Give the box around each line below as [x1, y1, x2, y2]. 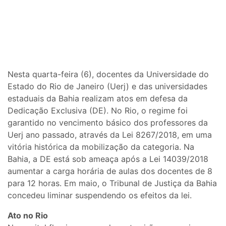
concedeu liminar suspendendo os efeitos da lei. [8, 190, 194, 200]
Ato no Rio [8, 210, 48, 220]
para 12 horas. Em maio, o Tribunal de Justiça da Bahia [8, 178, 217, 188]
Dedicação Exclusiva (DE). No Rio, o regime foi [8, 105, 188, 116]
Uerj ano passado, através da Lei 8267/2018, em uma [8, 129, 212, 140]
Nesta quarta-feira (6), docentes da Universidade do [8, 69, 209, 79]
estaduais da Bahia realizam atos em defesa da [8, 93, 188, 103]
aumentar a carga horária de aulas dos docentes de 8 [8, 165, 212, 176]
